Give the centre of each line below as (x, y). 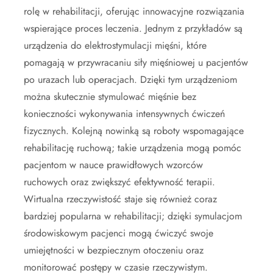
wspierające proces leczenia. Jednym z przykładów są (133, 29)
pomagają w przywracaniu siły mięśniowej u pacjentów (136, 63)
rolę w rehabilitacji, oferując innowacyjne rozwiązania (134, 12)
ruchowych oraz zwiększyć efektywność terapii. (119, 182)
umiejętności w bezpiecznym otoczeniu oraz (114, 250)
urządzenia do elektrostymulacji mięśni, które (115, 46)
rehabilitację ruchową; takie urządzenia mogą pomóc (133, 148)
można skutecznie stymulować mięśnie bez (110, 97)
